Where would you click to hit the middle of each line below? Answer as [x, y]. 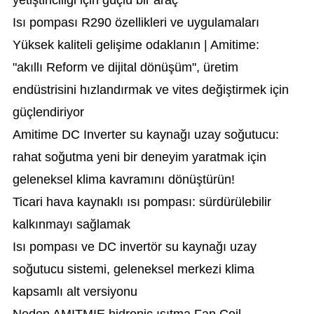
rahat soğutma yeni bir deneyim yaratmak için [139, 157]
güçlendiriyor [48, 112]
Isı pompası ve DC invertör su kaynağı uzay [134, 247]
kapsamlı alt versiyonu [75, 292]
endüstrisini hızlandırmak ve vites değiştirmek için [150, 90]
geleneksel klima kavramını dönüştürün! [123, 179]
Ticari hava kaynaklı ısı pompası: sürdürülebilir [142, 202]
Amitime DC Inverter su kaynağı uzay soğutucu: [145, 135]
